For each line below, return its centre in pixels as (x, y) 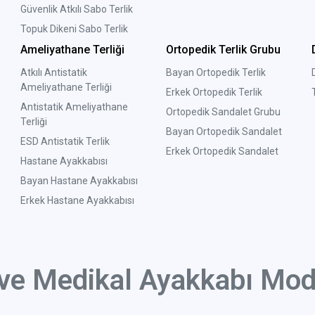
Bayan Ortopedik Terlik (216, 73)
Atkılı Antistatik (54, 73)
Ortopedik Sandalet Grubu (223, 112)
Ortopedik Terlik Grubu (223, 50)
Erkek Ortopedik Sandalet (222, 152)
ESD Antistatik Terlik (65, 142)
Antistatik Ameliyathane (75, 107)
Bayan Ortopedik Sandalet (224, 132)
